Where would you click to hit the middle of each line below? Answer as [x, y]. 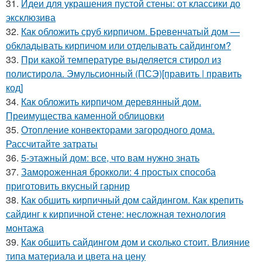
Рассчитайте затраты [52, 144]
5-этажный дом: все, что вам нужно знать [110, 158]
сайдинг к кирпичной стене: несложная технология [116, 214]
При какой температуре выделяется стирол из [121, 59]
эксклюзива [31, 17]
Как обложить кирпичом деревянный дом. [111, 101]
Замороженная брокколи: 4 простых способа [118, 172]
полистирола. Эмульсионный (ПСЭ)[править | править [124, 73]
